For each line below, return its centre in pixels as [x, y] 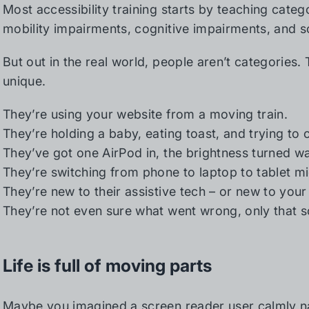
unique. [24, 81]
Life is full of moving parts [107, 266]
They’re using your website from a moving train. [145, 114]
